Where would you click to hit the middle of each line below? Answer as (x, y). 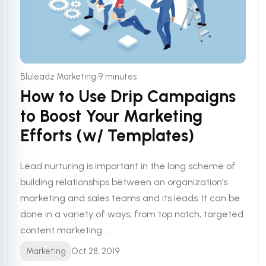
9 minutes (118, 77)
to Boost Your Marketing (112, 115)
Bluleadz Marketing (58, 77)
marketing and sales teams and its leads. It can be (130, 198)
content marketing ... (65, 230)
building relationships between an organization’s (124, 182)
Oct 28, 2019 (96, 251)
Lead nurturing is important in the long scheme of (128, 166)
